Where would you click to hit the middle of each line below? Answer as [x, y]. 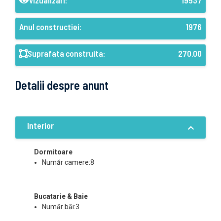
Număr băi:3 [61, 207]
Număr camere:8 [68, 162]
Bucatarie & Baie [61, 196]
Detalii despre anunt [62, 85]
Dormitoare [53, 152]
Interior [40, 125]
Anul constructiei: [50, 27]
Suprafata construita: [66, 53]
